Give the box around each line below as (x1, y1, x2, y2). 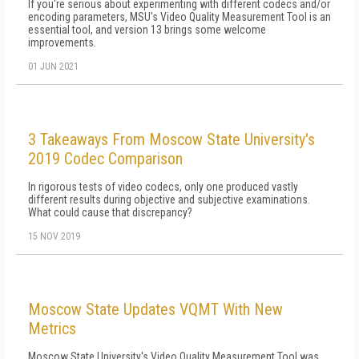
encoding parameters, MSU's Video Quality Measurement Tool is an (28, 10, 331, 23)
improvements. (28, 36, 96, 49)
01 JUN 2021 (28, 61, 79, 72)
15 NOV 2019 (28, 231, 80, 242)
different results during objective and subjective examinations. (28, 193, 310, 206)
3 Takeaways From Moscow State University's (28, 130, 315, 149)
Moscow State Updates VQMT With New (28, 300, 283, 319)
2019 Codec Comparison (28, 149, 183, 168)
